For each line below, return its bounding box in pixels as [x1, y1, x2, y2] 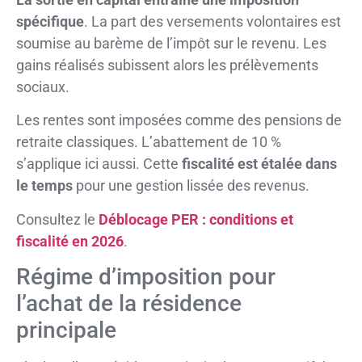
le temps [16, 177, 73, 195]
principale [16, 316, 116, 343]
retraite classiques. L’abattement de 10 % [16, 133, 281, 151]
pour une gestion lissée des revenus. [73, 177, 309, 195]
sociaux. [16, 78, 69, 95]
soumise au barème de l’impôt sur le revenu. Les [16, 34, 326, 52]
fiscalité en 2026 [16, 232, 124, 250]
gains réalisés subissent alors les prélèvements [16, 56, 318, 74]
